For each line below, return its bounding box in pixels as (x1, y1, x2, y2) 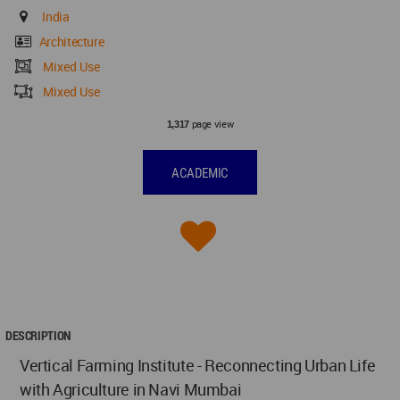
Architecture (38, 32, 104, 50)
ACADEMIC (171, 164, 229, 181)
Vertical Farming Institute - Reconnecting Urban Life (20, 354, 376, 376)
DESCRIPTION (5, 326, 71, 344)
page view (188, 116, 234, 130)
